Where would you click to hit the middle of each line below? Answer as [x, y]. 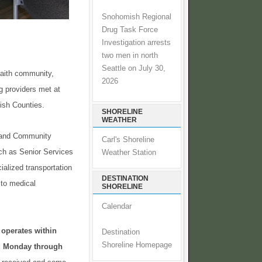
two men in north [130, 55]
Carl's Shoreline [128, 140]
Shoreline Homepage [137, 245]
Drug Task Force [130, 30]
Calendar [117, 207]
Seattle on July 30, [134, 68]
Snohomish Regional [137, 17]
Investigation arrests [136, 42]
